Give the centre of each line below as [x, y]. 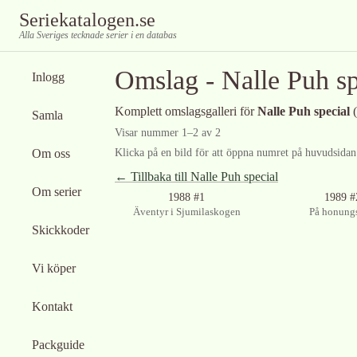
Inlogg [48, 77]
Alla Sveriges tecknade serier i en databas [98, 35]
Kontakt [52, 306]
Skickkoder [61, 230]
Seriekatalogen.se [87, 20]
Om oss [51, 153]
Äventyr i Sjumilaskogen [186, 212]
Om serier [57, 192]
